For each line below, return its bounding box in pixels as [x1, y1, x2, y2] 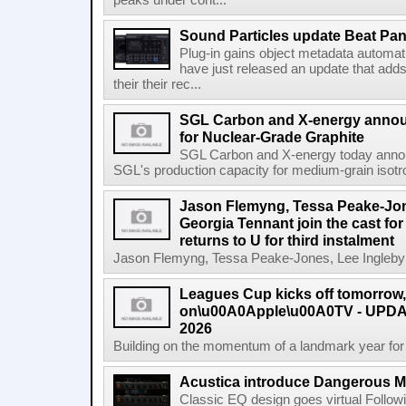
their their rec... [113, 77, 201, 92]
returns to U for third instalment [179, 232, 394, 248]
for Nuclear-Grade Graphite [179, 129, 364, 145]
